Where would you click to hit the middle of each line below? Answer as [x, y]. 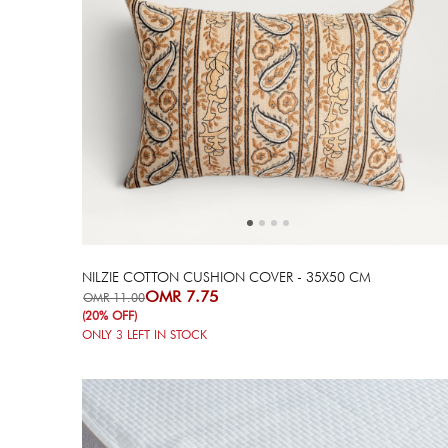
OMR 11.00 [114, 297]
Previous [300, 124]
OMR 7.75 [182, 296]
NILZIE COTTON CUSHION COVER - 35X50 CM [227, 276]
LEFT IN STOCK [165, 334]
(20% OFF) [110, 315]
